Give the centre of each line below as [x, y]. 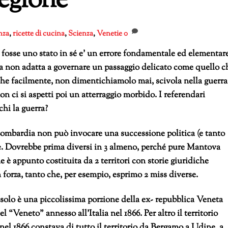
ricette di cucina [39, 33]
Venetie [109, 33]
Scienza [81, 33]
